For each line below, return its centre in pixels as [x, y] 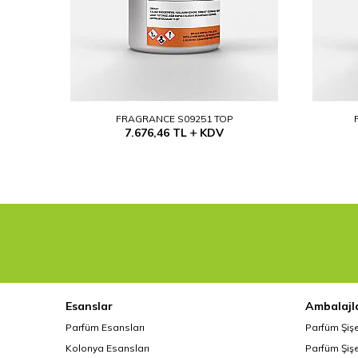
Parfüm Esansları [105, 327]
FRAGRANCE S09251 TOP [174, 119]
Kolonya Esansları [107, 348]
